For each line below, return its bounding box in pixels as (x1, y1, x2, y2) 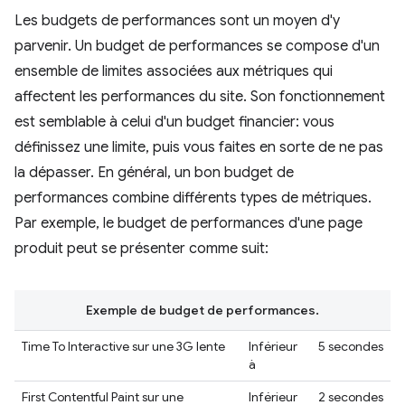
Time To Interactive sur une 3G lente (22, 338, 225, 354)
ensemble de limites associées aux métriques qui (14, 62, 333, 80)
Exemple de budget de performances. (86, 302, 319, 318)
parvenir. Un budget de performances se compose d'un (14, 37, 380, 55)
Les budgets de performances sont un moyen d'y (14, 12, 340, 30)
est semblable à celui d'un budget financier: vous (14, 113, 334, 131)
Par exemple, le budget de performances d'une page (14, 214, 363, 232)
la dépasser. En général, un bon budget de (14, 164, 294, 182)
